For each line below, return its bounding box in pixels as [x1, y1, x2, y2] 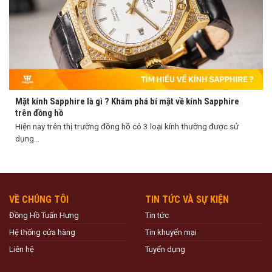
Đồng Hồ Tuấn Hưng [9, 210, 79, 220]
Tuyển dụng [145, 244, 185, 254]
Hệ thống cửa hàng [9, 227, 75, 237]
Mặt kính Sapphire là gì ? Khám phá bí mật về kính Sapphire [15, 96, 239, 107]
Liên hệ [9, 244, 34, 254]
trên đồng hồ [15, 107, 63, 119]
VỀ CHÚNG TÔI [9, 193, 69, 205]
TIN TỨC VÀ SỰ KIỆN [145, 193, 229, 205]
